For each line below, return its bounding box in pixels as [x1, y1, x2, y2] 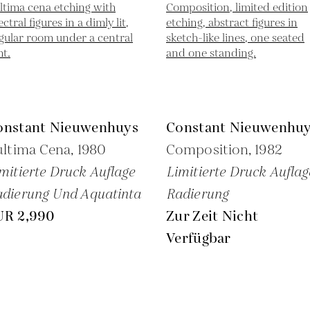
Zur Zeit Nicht [166, 207, 259, 226]
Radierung [166, 185, 228, 204]
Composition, [166, 140, 255, 160]
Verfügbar [166, 229, 231, 248]
